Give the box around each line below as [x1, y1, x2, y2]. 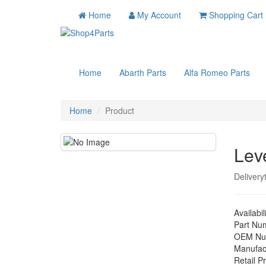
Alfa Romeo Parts [184, 66, 250, 78]
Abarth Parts [119, 66, 166, 78]
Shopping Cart [209, 9, 263, 21]
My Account [137, 9, 181, 21]
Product [105, 104, 134, 116]
